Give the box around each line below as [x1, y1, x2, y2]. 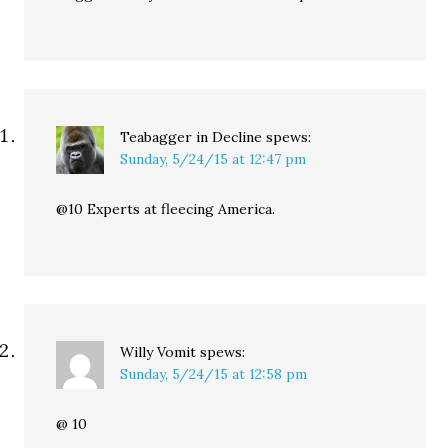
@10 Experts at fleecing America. [56, 200, 276, 218]
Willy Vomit [120, 343, 197, 361]
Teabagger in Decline [120, 128, 263, 146]
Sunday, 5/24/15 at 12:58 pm [120, 365, 308, 383]
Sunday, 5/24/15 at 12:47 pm [120, 150, 307, 168]
